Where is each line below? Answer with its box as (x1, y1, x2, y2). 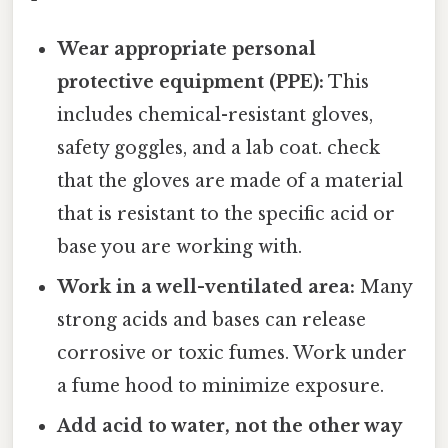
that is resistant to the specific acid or (57, 203, 396, 226)
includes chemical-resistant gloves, (57, 104, 374, 127)
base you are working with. (57, 236, 303, 259)
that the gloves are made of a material (57, 170, 404, 193)
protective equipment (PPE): (57, 71, 325, 94)
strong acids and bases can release (57, 309, 367, 332)
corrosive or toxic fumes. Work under (57, 342, 408, 365)
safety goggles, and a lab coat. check (57, 137, 381, 160)
